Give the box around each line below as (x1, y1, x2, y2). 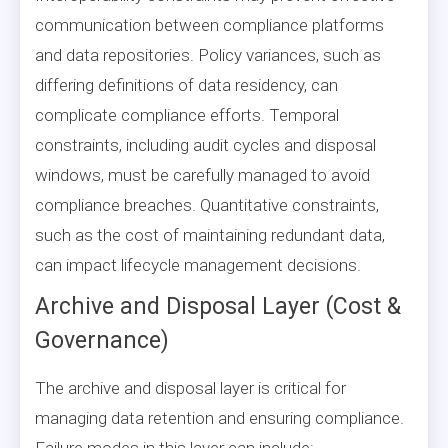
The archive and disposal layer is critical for (35, 377, 346, 398)
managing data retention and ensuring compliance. (35, 407, 404, 428)
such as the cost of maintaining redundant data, (35, 224, 385, 245)
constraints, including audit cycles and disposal (35, 134, 376, 155)
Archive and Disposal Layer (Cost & (35, 292, 401, 320)
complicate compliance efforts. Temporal (35, 104, 339, 125)
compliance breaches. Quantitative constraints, (35, 194, 379, 215)
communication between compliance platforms (35, 14, 384, 35)
